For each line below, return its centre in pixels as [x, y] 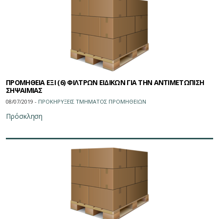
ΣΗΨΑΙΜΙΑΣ [24, 90]
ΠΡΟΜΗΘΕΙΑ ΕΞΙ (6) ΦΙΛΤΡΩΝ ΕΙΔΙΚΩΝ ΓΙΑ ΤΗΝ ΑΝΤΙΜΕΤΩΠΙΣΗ [105, 83]
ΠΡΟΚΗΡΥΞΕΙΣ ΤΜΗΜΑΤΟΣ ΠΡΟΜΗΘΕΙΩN [92, 102]
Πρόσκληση [24, 116]
